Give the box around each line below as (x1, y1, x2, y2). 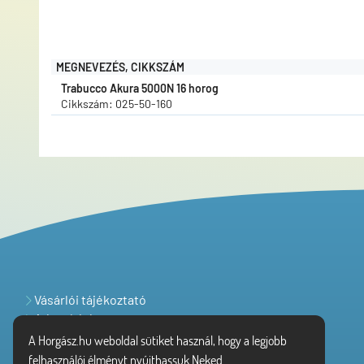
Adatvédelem (32, 310, 110, 326)
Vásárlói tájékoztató (32, 291, 146, 307)
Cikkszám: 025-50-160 (61, 97, 172, 111)
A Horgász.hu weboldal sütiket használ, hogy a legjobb (28, 331, 288, 349)
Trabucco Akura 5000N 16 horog (61, 81, 219, 96)
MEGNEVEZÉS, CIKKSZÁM (56, 60, 184, 75)
